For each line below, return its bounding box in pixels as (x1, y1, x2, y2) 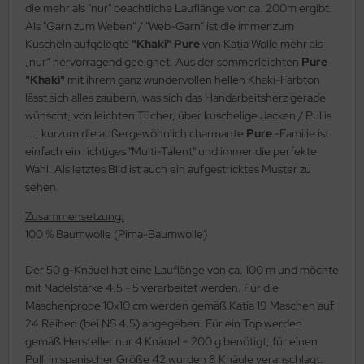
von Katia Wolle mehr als (202, 36, 323, 51)
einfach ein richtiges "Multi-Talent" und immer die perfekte (25, 143, 317, 158)
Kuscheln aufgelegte (25, 36, 132, 51)
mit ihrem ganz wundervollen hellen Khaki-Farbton (67, 71, 320, 87)
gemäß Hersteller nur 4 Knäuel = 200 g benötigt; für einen (25, 333, 318, 349)
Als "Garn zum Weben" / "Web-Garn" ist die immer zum (25, 18, 294, 33)
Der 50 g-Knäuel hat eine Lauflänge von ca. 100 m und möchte (25, 262, 339, 277)
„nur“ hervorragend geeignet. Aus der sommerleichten (25, 54, 301, 69)
